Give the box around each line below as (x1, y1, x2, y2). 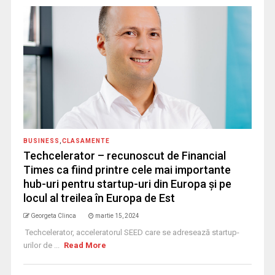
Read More (64, 241, 107, 250)
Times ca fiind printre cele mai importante (23, 163, 231, 177)
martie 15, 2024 (95, 212, 139, 220)
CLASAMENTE (61, 137, 110, 145)
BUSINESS (23, 137, 60, 145)
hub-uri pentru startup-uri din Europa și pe (23, 177, 231, 191)
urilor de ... (23, 241, 61, 250)
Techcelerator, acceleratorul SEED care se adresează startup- (23, 228, 239, 238)
